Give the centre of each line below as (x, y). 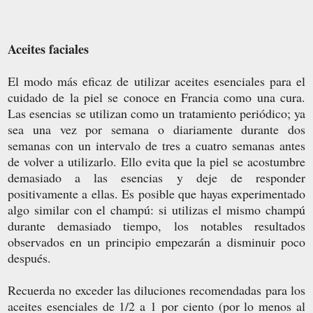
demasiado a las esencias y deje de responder (156, 177)
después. (29, 257)
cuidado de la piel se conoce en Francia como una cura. (156, 97)
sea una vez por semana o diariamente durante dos (156, 129)
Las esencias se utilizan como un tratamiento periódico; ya (156, 113)
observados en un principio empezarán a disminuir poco (156, 241)
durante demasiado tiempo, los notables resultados (156, 225)
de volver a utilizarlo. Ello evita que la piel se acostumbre (156, 161)
